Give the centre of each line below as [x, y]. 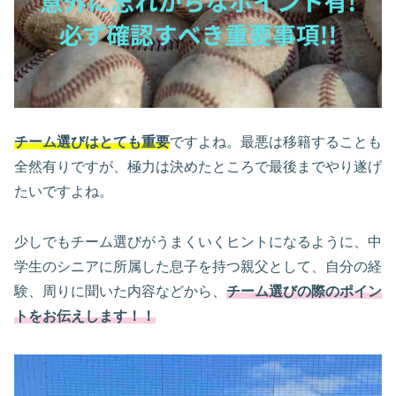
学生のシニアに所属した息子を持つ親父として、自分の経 [198, 266]
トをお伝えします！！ [85, 316]
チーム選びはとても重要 [92, 142]
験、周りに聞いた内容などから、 [120, 291]
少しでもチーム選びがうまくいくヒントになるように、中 [198, 241]
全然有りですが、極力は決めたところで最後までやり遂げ [198, 167]
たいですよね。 [64, 192]
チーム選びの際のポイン [304, 291]
